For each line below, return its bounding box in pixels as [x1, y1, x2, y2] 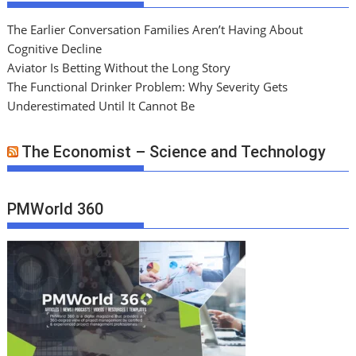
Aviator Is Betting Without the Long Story [7, 59, 231, 75]
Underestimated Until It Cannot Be [7, 97, 195, 114]
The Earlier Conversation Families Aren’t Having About [7, 21, 304, 37]
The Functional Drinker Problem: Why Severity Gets [7, 78, 288, 95]
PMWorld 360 [7, 199, 104, 219]
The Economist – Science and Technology [21, 142, 327, 162]
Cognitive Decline [7, 40, 103, 56]
